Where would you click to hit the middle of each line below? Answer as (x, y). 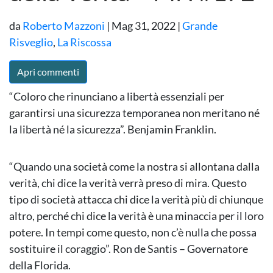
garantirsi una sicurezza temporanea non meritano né (134, 113)
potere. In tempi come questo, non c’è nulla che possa (133, 232)
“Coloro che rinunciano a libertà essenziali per (117, 97)
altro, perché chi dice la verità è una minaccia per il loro (136, 216)
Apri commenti (48, 72)
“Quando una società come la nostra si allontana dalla (134, 167)
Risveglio (31, 42)
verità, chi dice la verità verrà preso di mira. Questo (128, 183)
